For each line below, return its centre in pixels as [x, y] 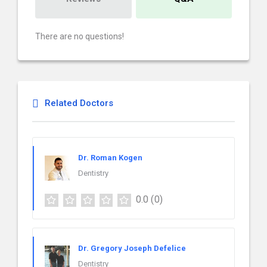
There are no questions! [80, 36]
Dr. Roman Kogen [110, 158]
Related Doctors [79, 103]
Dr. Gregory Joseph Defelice [132, 248]
